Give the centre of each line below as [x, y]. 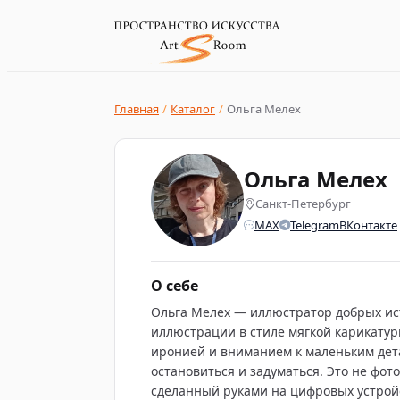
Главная [137, 109]
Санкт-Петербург [303, 204]
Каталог [193, 109]
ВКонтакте [368, 225]
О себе [175, 286]
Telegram [315, 225]
